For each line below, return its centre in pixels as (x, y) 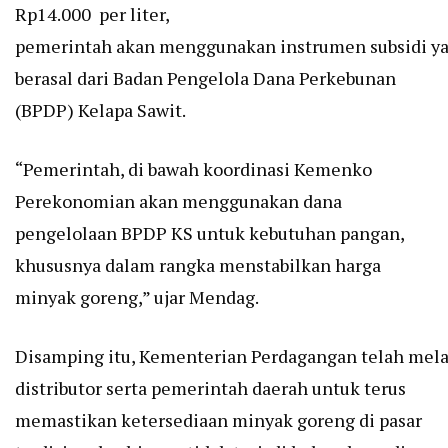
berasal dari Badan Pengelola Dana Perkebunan (205, 78)
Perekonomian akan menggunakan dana (178, 201)
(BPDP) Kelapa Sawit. (100, 110)
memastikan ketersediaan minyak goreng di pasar (218, 420)
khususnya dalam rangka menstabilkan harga (198, 265)
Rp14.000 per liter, (92, 14)
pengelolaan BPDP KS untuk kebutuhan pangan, (209, 233)
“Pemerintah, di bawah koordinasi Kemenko (193, 169)
